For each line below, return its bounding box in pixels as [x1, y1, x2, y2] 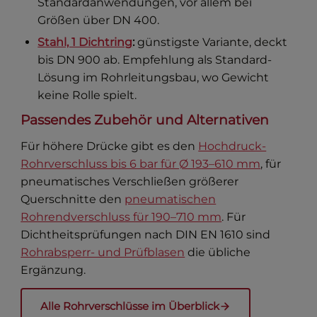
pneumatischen [125, 192, 217, 206]
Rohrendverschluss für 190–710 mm [21, 209, 222, 224]
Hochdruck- [198, 139, 267, 153]
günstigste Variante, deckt [134, 35, 288, 49]
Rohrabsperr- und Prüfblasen [21, 245, 185, 259]
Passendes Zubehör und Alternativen [21, 111, 270, 128]
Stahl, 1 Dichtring [38, 35, 133, 49]
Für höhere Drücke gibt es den [21, 139, 199, 153]
